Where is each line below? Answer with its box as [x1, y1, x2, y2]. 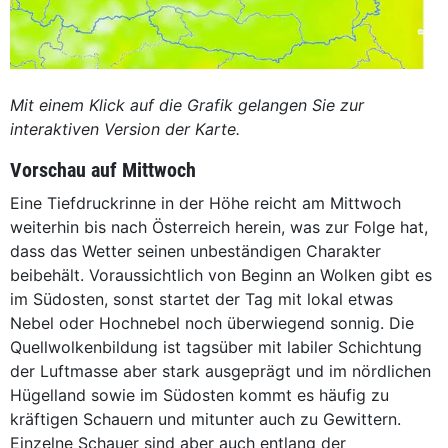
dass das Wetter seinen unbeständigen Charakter [10, 241, 381, 261]
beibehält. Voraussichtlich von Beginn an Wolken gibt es [10, 265, 432, 285]
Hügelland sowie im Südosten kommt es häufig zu [10, 385, 389, 405]
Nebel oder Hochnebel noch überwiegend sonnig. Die [10, 313, 414, 333]
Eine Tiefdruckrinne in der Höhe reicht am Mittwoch [10, 193, 401, 213]
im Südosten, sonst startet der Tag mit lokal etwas [10, 289, 393, 309]
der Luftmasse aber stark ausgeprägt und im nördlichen [10, 361, 431, 381]
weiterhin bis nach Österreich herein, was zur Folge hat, [10, 217, 428, 237]
